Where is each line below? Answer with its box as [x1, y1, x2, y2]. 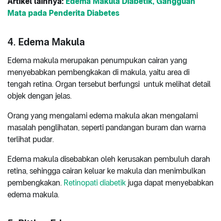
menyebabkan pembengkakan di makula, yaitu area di [7, 68, 189, 77]
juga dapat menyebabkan [126, 178, 214, 188]
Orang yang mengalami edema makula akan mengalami [7, 111, 198, 121]
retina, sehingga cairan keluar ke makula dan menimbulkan [7, 166, 206, 176]
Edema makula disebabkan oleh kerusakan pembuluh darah [7, 154, 210, 164]
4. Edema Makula [7, 36, 85, 48]
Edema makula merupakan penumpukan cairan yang [7, 56, 187, 66]
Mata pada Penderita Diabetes [7, 8, 119, 18]
